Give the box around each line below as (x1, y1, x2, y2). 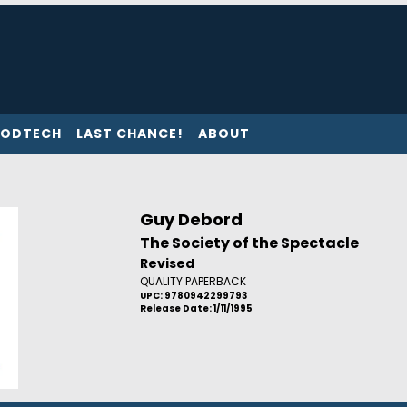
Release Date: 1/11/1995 (139, 303, 253, 314)
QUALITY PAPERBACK (139, 273, 246, 289)
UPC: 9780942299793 (139, 290, 247, 302)
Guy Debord (139, 208, 243, 231)
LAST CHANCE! (76, 124, 184, 143)
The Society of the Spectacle (139, 233, 359, 253)
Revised (139, 254, 194, 273)
